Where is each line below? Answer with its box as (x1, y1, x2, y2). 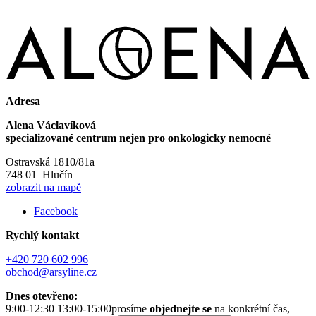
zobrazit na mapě (6, 181, 81, 194)
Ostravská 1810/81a (6, 156, 95, 169)
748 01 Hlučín (6, 169, 73, 181)
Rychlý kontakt (6, 229, 79, 242)
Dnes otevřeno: (6, 290, 78, 303)
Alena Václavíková (6, 119, 96, 132)
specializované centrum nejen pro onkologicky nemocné (6, 132, 271, 145)
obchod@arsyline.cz (6, 266, 97, 279)
